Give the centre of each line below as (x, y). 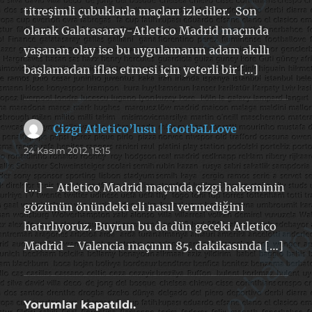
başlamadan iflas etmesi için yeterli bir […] (141, 69)
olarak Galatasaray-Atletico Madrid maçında (147, 30)
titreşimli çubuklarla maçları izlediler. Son (141, 11)
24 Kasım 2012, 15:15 (67, 150)
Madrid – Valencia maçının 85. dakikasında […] (154, 245)
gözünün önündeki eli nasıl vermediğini (134, 206)
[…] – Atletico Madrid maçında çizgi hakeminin (155, 187)
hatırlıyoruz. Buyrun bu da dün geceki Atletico (150, 226)
